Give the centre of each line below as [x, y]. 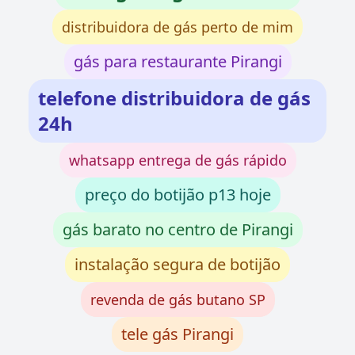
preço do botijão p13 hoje [177, 195]
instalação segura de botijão [177, 265]
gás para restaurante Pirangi [177, 62]
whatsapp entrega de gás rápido [177, 160]
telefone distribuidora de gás [174, 98]
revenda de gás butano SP [177, 300]
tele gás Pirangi [177, 334]
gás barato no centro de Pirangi [177, 230]
